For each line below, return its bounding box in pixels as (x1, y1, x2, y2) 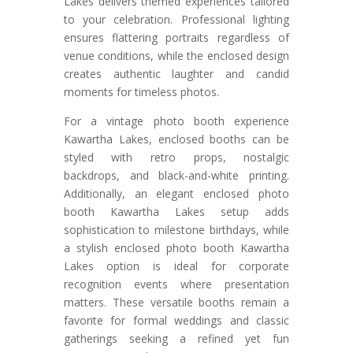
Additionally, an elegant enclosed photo (63, 185, 290, 201)
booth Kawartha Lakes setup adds (63, 203, 290, 219)
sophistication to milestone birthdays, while (63, 221, 290, 237)
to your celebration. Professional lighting (63, 11, 290, 27)
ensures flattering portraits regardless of (63, 29, 290, 45)
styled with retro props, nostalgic (63, 149, 290, 165)
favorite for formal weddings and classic (63, 312, 290, 328)
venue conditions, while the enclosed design (63, 47, 290, 63)
